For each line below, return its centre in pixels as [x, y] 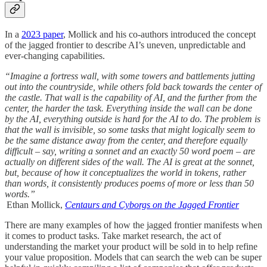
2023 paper [42, 34]
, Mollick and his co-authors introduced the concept [159, 34]
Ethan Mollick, [36, 204]
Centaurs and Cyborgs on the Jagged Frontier [152, 204]
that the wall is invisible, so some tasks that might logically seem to [130, 129]
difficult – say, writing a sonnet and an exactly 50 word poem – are [130, 151]
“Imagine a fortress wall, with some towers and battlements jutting [130, 76]
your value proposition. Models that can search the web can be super [133, 257]
